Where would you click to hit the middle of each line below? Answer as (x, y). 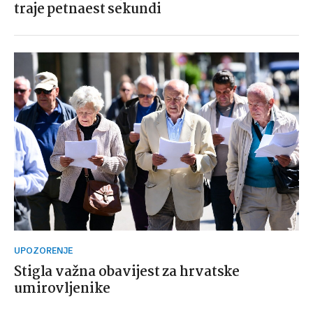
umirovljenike (62, 289)
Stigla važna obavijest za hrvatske (127, 272)
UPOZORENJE (46, 251)
